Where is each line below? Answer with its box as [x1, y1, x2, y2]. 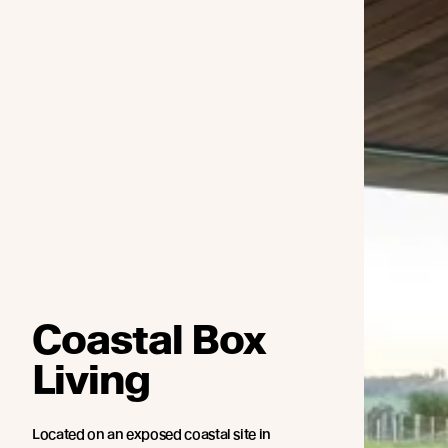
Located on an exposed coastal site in [32, 426, 272, 442]
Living [32, 356, 150, 404]
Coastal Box [32, 316, 266, 364]
